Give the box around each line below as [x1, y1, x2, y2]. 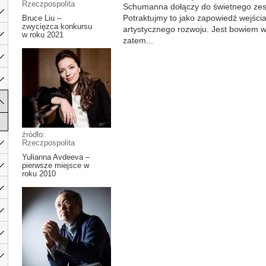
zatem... [123, 36, 153, 45]
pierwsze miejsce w [22, 161, 89, 170]
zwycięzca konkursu [22, 22, 92, 31]
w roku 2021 [22, 30, 64, 39]
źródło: [22, 130, 45, 139]
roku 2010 [22, 169, 56, 178]
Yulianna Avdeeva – [22, 153, 90, 161]
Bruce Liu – [22, 14, 61, 23]
